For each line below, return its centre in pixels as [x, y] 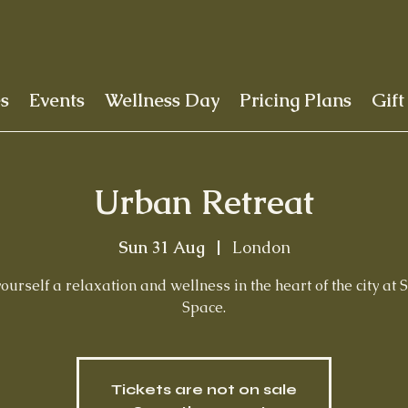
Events [57, 101]
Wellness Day [163, 101]
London [261, 247]
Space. [204, 307]
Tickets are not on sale [204, 389]
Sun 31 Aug [161, 247]
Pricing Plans [296, 101]
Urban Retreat [204, 202]
